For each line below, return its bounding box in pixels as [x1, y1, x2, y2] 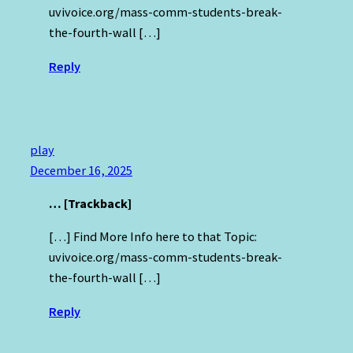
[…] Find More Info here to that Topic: [49, 229, 257, 245]
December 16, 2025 [30, 162, 132, 178]
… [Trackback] [49, 195, 132, 211]
